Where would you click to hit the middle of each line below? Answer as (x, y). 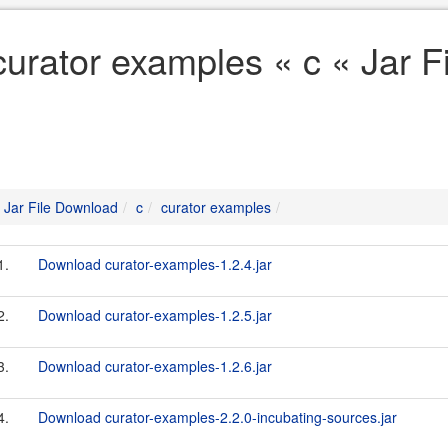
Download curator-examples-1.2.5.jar (155, 315)
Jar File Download (61, 207)
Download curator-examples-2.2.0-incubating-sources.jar (217, 417)
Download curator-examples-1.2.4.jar (155, 264)
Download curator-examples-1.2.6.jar (155, 366)
